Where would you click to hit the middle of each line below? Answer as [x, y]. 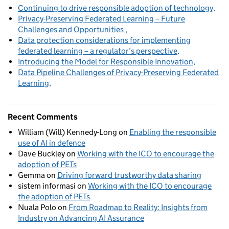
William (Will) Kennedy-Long [67, 132]
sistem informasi [47, 186]
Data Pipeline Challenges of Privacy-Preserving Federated [118, 72]
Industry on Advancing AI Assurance [81, 218]
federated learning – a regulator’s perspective [98, 51]
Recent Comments [43, 117]
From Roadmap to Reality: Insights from [138, 207]
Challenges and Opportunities [72, 29]
